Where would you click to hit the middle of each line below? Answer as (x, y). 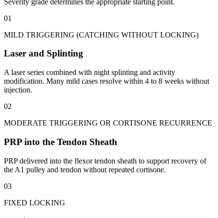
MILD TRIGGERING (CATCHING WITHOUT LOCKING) (101, 35)
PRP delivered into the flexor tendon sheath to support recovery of (105, 161)
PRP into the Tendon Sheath (61, 142)
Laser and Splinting (44, 54)
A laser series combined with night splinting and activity (90, 73)
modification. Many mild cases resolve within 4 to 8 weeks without (107, 81)
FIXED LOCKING (35, 202)
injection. (18, 90)
